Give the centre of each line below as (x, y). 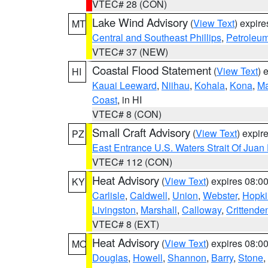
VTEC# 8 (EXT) (126, 224)
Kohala (210, 85)
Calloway (202, 210)
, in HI (130, 100)
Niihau (176, 85)
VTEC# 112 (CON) (132, 162)
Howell (148, 258)
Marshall (159, 210)
